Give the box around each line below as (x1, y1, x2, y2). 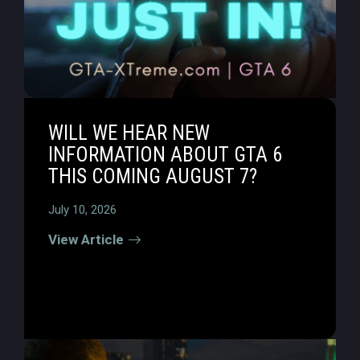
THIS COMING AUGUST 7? (48, 165, 257, 188)
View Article (48, 231, 124, 247)
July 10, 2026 (48, 202, 117, 217)
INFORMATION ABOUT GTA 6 (48, 143, 282, 166)
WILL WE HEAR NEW (48, 121, 210, 145)
